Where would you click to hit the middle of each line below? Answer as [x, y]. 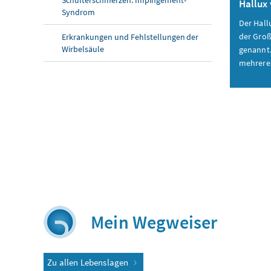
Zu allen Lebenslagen [89, 263]
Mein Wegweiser [154, 222]
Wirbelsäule [83, 49]
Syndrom [78, 12]
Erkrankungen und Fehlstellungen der [130, 37]
